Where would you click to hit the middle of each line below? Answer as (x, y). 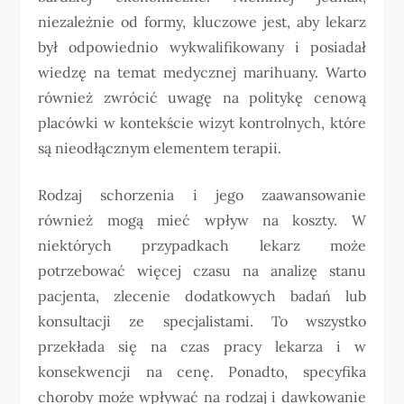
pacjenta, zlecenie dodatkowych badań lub (202, 295)
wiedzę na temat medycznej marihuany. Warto (202, 72)
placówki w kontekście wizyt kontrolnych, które (202, 122)
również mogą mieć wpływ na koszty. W (202, 220)
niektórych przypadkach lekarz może (202, 245)
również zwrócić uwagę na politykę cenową (202, 97)
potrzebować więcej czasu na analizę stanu (202, 270)
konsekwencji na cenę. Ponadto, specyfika (202, 371)
